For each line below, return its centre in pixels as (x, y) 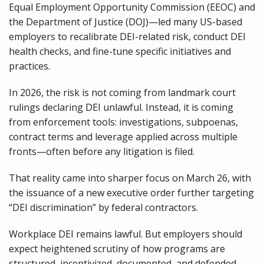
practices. (29, 66)
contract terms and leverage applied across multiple (123, 137)
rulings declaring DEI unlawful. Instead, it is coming (121, 107)
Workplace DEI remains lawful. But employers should (126, 234)
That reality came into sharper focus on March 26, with (130, 178)
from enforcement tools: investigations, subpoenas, (123, 122)
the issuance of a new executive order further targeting (131, 193)
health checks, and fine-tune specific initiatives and (120, 51)
